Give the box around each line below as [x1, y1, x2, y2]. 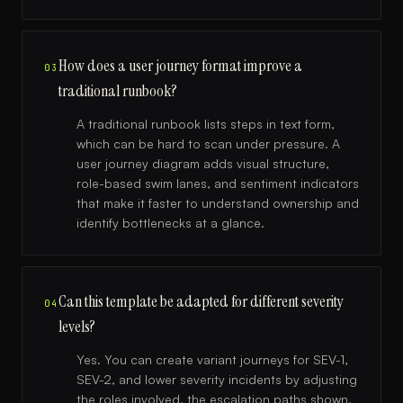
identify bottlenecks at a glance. [76, 215, 264, 230]
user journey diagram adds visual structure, [76, 156, 329, 171]
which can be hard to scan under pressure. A [76, 136, 340, 151]
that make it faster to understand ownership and [76, 195, 359, 210]
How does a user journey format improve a [58, 55, 303, 76]
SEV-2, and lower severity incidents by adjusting [76, 372, 357, 387]
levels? [58, 316, 96, 337]
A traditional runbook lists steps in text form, [76, 116, 335, 131]
